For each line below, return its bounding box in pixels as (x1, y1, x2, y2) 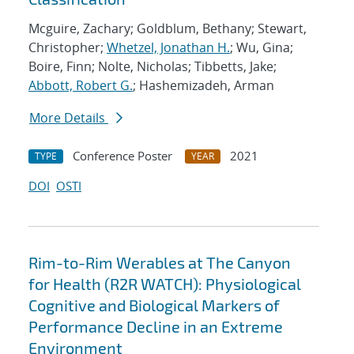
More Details (29, 109, 108, 127)
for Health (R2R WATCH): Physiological (28, 274, 301, 294)
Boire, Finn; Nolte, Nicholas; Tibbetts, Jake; (28, 58, 277, 76)
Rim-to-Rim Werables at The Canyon (28, 253, 291, 273)
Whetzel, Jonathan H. (107, 39, 230, 57)
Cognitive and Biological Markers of (28, 296, 280, 315)
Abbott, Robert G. (28, 77, 133, 95)
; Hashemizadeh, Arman (133, 77, 274, 95)
